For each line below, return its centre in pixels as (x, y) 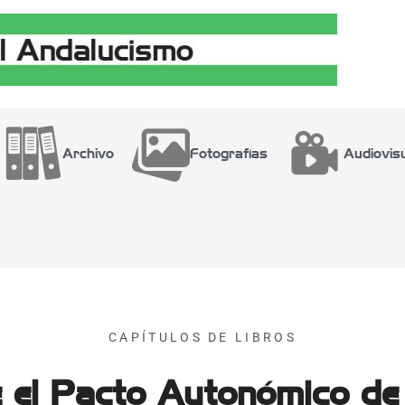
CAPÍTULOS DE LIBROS (202, 337)
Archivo (88, 153)
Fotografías (229, 153)
